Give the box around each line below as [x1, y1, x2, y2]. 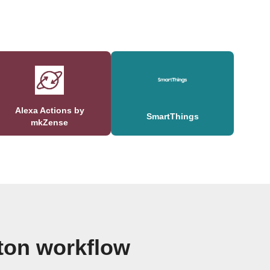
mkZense [31, 118, 68, 128]
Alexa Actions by [14, 105, 84, 116]
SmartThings [146, 111, 199, 122]
